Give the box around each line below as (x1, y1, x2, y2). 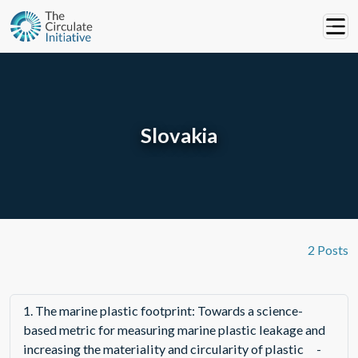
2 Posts (308, 242, 348, 258)
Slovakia (141, 122, 217, 147)
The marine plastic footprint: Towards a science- (35, 303, 303, 319)
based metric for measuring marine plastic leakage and (23, 322, 325, 338)
